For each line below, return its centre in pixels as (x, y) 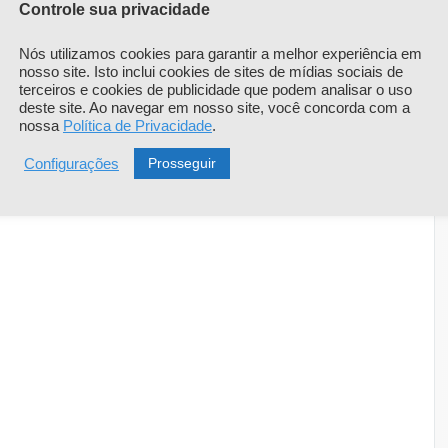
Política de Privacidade (137, 126)
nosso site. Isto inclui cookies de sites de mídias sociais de (211, 72)
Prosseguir (182, 163)
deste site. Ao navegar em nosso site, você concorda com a (214, 108)
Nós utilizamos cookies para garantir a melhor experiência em (220, 54)
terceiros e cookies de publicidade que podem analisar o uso (215, 90)
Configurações (71, 163)
